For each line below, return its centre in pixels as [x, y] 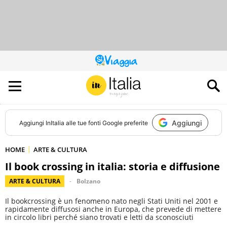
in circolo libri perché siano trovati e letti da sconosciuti [99, 217]
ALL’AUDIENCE [131, 81]
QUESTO [125, 63]
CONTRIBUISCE [134, 75]
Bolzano [88, 181]
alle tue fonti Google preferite [106, 123]
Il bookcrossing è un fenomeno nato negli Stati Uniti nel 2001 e [111, 201]
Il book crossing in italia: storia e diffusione [112, 166]
